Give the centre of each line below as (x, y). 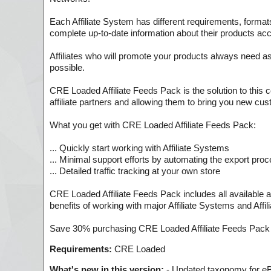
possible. (67, 68)
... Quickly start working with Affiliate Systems (139, 148)
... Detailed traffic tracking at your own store (135, 171)
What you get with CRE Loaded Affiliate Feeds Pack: (153, 125)
